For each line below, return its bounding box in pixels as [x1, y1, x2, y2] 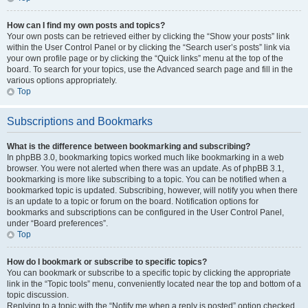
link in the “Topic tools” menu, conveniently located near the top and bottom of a [7, 279, 301, 289]
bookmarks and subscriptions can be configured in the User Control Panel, [7, 208, 284, 217]
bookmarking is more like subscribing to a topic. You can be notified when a [7, 175, 287, 184]
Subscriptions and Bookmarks [7, 115, 153, 127]
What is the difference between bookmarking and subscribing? [7, 142, 250, 151]
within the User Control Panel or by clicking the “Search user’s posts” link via [7, 43, 290, 52]
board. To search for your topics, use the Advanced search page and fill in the [7, 65, 293, 74]
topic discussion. [7, 290, 69, 300]
